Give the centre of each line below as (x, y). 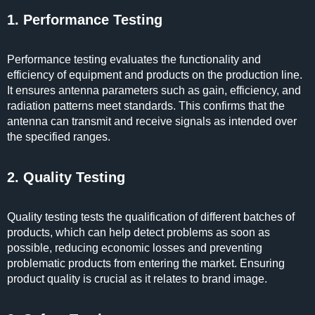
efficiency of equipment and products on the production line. (155, 75)
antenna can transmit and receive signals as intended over (152, 121)
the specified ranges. (59, 137)
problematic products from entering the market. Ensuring (146, 263)
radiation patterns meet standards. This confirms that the (146, 106)
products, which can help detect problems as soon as (139, 232)
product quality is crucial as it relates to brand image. (139, 279)
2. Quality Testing (66, 177)
